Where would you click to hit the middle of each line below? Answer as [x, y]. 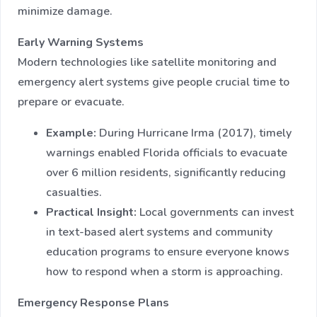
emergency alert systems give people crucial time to [154, 82]
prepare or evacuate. [71, 102]
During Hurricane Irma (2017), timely [194, 133]
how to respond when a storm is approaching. [165, 272]
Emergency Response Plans [93, 303]
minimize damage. [65, 12]
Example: [71, 133]
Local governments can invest [215, 213]
